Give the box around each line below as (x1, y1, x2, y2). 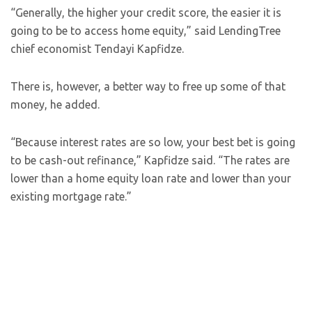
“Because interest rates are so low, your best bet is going (10, 136, 295, 148)
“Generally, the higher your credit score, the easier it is (10, 6, 281, 19)
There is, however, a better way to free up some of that (10, 80, 286, 93)
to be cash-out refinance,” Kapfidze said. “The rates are (10, 154, 290, 166)
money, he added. (10, 98, 100, 111)
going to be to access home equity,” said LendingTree (10, 24, 281, 37)
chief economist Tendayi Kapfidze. (10, 42, 184, 55)
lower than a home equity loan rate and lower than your (10, 172, 291, 185)
